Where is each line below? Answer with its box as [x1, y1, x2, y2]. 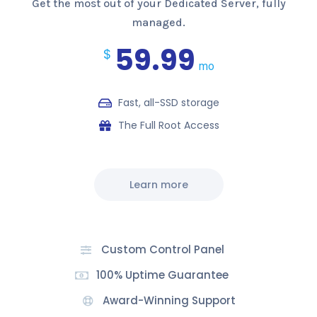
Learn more [129, 178, 188, 192]
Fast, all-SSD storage [118, 96, 220, 110]
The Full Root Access [118, 118, 220, 133]
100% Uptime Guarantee [96, 267, 229, 283]
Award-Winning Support [103, 293, 236, 309]
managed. [132, 16, 185, 30]
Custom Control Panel [100, 242, 224, 258]
